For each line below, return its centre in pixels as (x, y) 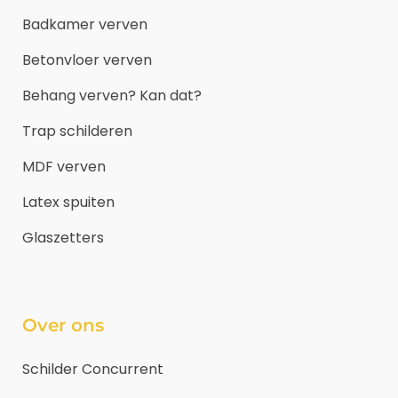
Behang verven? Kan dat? (112, 95)
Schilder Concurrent (93, 369)
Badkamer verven (85, 24)
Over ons (63, 325)
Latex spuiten (68, 202)
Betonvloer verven (87, 60)
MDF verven (64, 166)
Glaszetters (63, 237)
